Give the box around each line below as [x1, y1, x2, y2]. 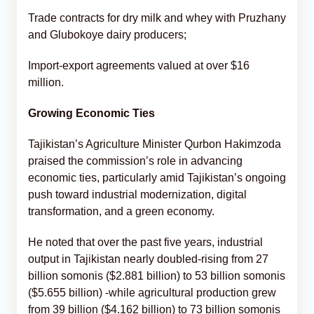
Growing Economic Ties [28, 107, 155, 119]
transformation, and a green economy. [28, 205, 214, 217]
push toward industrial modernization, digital [28, 188, 247, 200]
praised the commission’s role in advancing [28, 154, 243, 167]
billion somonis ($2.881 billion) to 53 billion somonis [28, 269, 285, 282]
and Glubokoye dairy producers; [28, 28, 186, 41]
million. [28, 76, 64, 88]
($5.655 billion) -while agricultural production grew [28, 286, 276, 299]
